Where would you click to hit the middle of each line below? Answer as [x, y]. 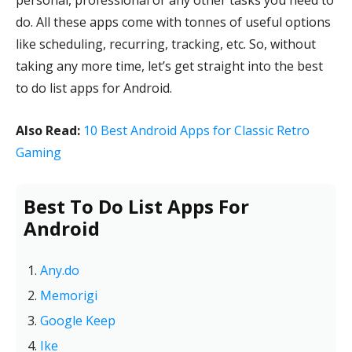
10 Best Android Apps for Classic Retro [196, 130]
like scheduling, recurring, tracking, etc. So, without [166, 44]
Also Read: [48, 130]
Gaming [38, 152]
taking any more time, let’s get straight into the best [169, 66]
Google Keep [78, 321]
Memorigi [69, 295]
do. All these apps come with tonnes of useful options [173, 22]
